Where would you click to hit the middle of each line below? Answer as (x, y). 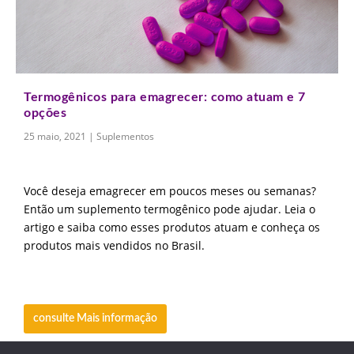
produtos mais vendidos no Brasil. (114, 246)
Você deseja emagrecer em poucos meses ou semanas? (170, 191)
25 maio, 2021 (55, 136)
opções (45, 113)
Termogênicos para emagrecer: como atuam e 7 (165, 97)
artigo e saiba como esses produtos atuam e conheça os (172, 228)
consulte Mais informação (95, 318)
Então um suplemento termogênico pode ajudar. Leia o (169, 209)
